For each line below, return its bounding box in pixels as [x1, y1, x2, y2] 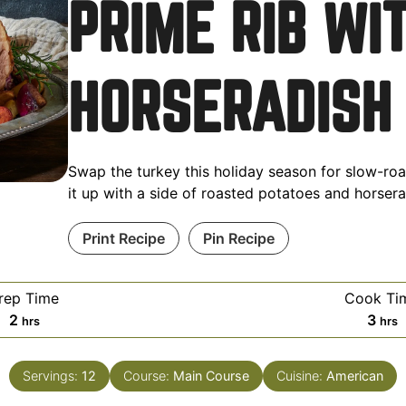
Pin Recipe [202, 228, 275, 247]
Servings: [23, 367, 82, 383]
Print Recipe [82, 228, 165, 247]
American [326, 367, 383, 383]
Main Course [173, 367, 249, 383]
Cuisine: [276, 367, 326, 383]
